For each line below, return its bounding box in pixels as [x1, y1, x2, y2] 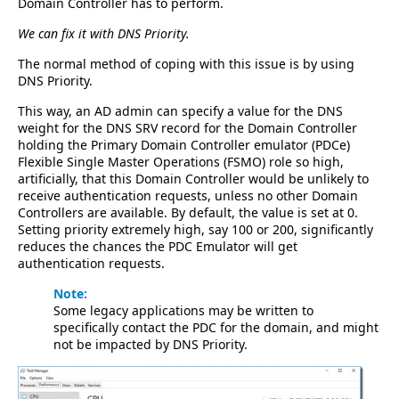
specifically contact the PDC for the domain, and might [53, 318, 379, 336]
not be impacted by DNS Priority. [53, 335, 248, 353]
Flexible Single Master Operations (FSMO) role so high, [18, 152, 344, 170]
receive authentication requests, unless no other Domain [18, 186, 358, 204]
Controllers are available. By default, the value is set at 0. [18, 203, 358, 221]
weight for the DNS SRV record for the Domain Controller [18, 118, 357, 136]
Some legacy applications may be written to [53, 301, 313, 319]
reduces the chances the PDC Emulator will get [18, 237, 297, 255]
